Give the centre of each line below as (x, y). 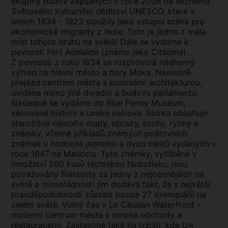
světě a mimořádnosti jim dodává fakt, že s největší (111, 184)
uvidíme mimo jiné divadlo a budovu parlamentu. (105, 93)
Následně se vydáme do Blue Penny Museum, (98, 103)
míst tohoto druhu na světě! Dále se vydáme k (100, 42)
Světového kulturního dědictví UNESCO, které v (103, 11)
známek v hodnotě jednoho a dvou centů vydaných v (114, 144)
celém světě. (35, 205)
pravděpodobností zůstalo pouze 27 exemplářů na (109, 194)
